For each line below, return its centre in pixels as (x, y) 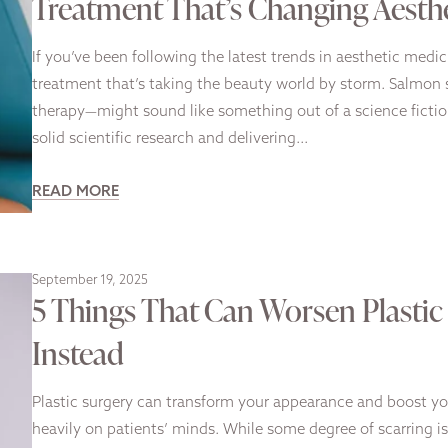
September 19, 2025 (90, 281)
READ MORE (75, 192)
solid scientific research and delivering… (170, 139)
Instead (78, 353)
